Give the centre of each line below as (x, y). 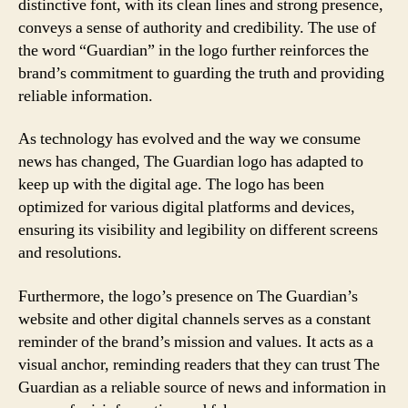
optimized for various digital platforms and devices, (187, 207)
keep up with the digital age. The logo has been (171, 184)
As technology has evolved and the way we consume (189, 139)
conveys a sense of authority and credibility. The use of (197, 27)
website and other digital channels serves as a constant (194, 319)
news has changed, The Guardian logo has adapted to (191, 162)
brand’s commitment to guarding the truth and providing (201, 73)
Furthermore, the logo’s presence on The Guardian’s (188, 296)
